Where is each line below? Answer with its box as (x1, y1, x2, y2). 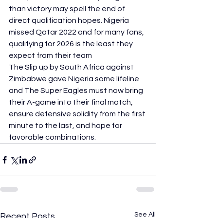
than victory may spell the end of (9, 5, 127, 13)
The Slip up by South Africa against (9, 63, 135, 72)
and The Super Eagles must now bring (9, 87, 145, 95)
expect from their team (9, 52, 92, 60)
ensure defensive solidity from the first (9, 110, 147, 118)
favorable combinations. (9, 133, 96, 142)
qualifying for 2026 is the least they (9, 40, 134, 48)
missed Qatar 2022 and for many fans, (9, 28, 145, 36)
